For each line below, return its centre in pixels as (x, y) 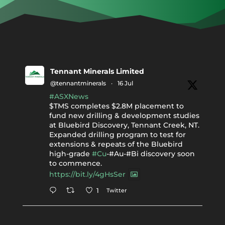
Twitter (117, 190)
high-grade (70, 154)
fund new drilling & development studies (124, 116)
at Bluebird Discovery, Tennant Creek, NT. (124, 125)
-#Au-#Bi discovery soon (150, 154)
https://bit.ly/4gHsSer (87, 175)
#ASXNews (69, 96)
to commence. (75, 163)
